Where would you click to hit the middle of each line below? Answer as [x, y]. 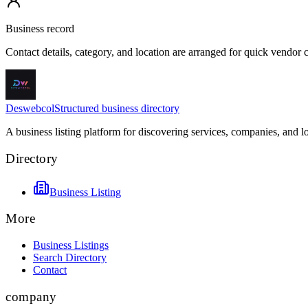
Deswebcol [30, 109]
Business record [40, 29]
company [31, 296]
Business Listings [71, 245]
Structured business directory [117, 109]
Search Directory [70, 258]
